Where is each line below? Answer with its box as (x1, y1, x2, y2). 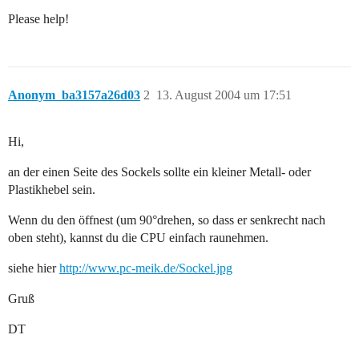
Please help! (8, 12, 69, 26)
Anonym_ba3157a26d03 (8, 88, 140, 103)
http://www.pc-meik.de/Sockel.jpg (59, 261, 232, 276)
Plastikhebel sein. (8, 183, 95, 197)
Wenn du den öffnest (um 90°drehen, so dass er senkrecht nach (8, 213, 325, 228)
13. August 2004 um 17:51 (156, 88, 292, 103)
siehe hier (8, 261, 59, 276)
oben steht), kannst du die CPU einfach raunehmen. (8, 231, 268, 245)
